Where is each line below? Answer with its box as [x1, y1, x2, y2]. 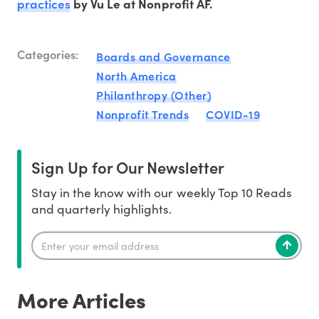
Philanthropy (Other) [96, 87, 211, 103]
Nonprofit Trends [96, 106, 189, 122]
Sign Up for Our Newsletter [31, 156, 224, 179]
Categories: [17, 45, 79, 62]
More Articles [17, 285, 146, 315]
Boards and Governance [96, 48, 231, 65]
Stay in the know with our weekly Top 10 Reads [31, 184, 292, 202]
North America [96, 68, 177, 84]
